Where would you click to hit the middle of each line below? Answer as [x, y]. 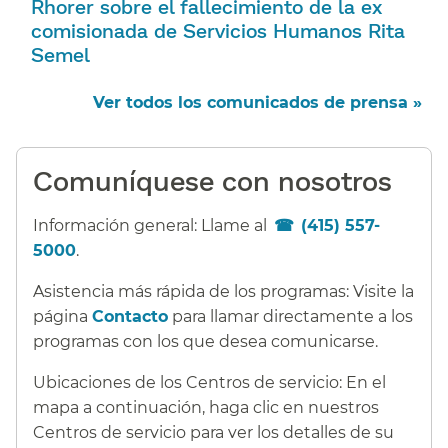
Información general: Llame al [152, 225]
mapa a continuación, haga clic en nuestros [206, 407]
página [62, 316]
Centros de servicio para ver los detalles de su [213, 432]
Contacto [130, 316]
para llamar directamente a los [290, 316]
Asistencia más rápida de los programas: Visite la [223, 291]
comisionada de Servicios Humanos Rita [218, 29]
